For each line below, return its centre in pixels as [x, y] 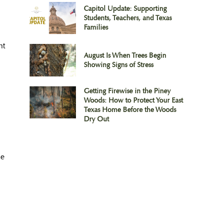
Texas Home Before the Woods [130, 109]
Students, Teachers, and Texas [128, 18]
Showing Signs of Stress [118, 65]
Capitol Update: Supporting [125, 9]
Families [96, 27]
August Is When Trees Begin [125, 55]
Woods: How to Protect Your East [133, 100]
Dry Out [96, 119]
